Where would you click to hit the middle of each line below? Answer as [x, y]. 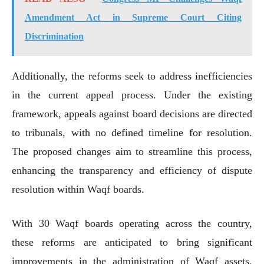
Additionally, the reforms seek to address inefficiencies [132, 76]
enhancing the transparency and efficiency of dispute [132, 170]
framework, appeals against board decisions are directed [132, 113]
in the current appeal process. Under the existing [132, 95]
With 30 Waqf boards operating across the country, [132, 223]
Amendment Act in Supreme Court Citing [133, 17]
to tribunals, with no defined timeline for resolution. [132, 132]
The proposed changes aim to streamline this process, [132, 151]
